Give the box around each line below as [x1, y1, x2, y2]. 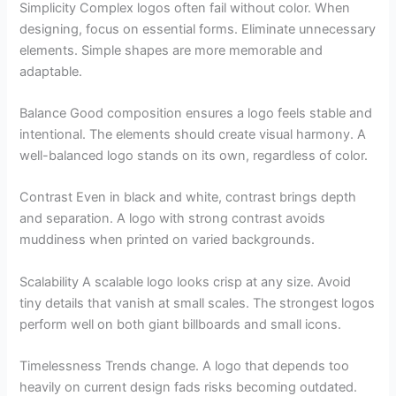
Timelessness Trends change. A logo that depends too [19, 358, 350, 375]
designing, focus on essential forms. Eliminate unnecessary [19, 20, 377, 37]
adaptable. [19, 63, 83, 80]
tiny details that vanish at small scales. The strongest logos [19, 294, 376, 311]
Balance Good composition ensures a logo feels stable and [19, 105, 373, 122]
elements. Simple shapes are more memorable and [19, 42, 324, 58]
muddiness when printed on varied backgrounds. [19, 232, 316, 248]
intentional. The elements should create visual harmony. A [19, 126, 367, 143]
